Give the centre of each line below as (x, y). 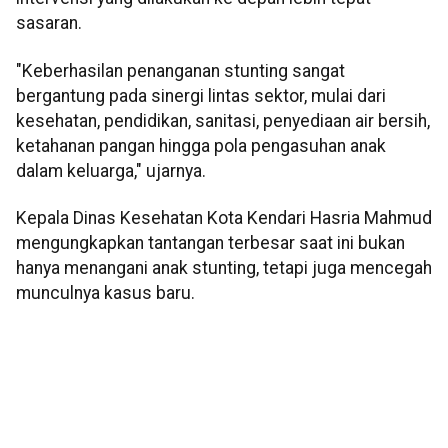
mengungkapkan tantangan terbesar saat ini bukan (210, 243)
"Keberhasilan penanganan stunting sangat (180, 70)
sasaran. (49, 23)
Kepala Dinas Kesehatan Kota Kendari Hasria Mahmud (224, 218)
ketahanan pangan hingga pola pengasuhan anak (201, 145)
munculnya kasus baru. (105, 293)
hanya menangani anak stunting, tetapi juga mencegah (224, 268)
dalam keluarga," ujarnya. (111, 170)
